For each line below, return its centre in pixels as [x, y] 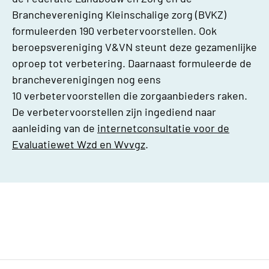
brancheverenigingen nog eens [86, 79]
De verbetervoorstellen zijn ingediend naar [114, 111]
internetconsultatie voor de [163, 128]
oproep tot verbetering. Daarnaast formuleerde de [132, 63]
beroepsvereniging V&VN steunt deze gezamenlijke [134, 47]
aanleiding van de [55, 128]
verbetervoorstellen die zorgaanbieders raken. [136, 95]
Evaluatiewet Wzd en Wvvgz [79, 144]
